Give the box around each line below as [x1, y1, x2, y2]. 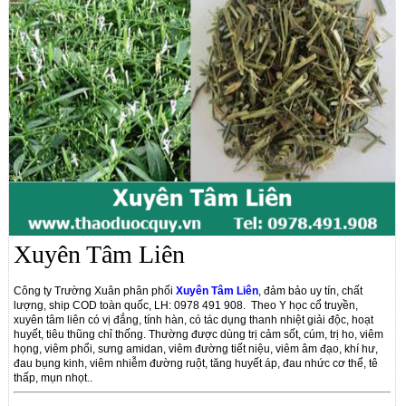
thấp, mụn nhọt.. [14, 371, 93, 384]
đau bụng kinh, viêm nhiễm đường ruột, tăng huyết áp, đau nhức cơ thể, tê [14, 356, 379, 370]
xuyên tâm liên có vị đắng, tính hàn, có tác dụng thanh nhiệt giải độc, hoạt [14, 313, 374, 326]
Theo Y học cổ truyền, [251, 298, 362, 312]
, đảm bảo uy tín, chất [258, 284, 363, 297]
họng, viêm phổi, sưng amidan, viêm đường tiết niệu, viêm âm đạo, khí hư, [14, 342, 379, 355]
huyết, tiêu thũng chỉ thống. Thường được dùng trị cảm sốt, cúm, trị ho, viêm [14, 327, 384, 341]
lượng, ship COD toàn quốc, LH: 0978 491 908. [14, 298, 252, 312]
